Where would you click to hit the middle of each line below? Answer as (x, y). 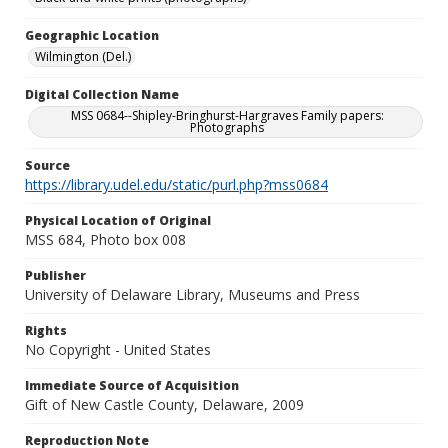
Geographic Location (92, 35)
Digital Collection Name (102, 94)
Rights (46, 330)
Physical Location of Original (118, 220)
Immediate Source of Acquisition (132, 385)
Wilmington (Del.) (83, 56)
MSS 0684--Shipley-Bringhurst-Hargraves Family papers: (227, 115)
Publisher (55, 275)
